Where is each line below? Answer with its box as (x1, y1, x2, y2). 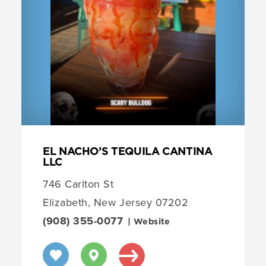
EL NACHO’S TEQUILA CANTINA (43, 146, 213, 158)
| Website (128, 218, 173, 227)
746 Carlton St (43, 176, 114, 192)
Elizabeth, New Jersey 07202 (43, 195, 189, 211)
